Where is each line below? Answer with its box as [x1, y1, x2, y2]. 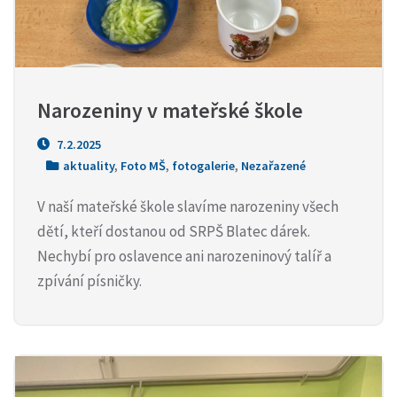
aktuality [63, 157, 114, 174]
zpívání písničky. [37, 270, 142, 291]
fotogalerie [172, 157, 235, 174]
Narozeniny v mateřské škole [37, 96, 303, 124]
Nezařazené [241, 157, 306, 174]
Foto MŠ [121, 157, 166, 174]
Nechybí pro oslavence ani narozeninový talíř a [37, 245, 331, 266]
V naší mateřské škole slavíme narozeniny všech [37, 196, 339, 216]
